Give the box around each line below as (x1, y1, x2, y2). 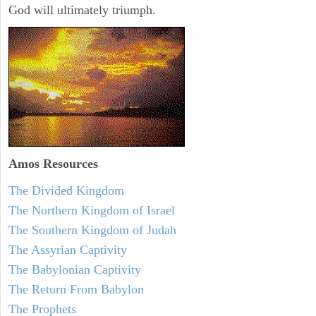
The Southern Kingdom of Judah (8, 222, 176, 237)
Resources (39, 156, 98, 171)
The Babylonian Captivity (8, 262, 141, 276)
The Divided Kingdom (8, 183, 124, 197)
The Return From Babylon (8, 281, 144, 296)
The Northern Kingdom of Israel (8, 202, 175, 217)
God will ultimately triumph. (8, 2, 156, 17)
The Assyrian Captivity (8, 242, 127, 257)
